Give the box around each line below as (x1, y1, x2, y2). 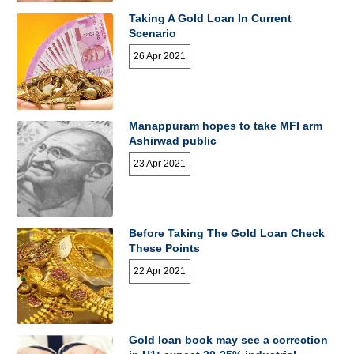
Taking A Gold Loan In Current (129, 11, 292, 24)
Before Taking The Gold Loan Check (129, 226, 326, 239)
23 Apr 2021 (134, 157, 186, 169)
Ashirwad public (129, 134, 220, 147)
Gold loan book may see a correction (129, 333, 329, 347)
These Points (129, 241, 201, 254)
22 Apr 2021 (134, 265, 186, 277)
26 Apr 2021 (134, 51, 186, 62)
